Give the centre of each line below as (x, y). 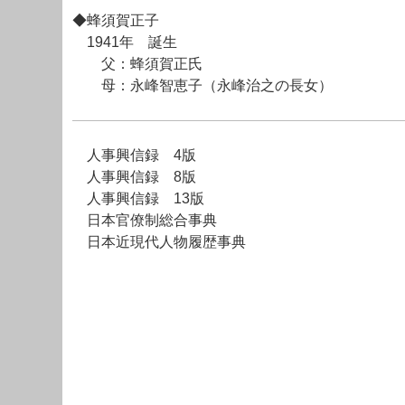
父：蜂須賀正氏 (137, 64)
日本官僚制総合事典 (145, 220)
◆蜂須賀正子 (116, 21)
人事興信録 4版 (134, 155)
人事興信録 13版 (138, 198)
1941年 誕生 (125, 42)
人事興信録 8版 (134, 176)
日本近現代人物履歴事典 (159, 241)
